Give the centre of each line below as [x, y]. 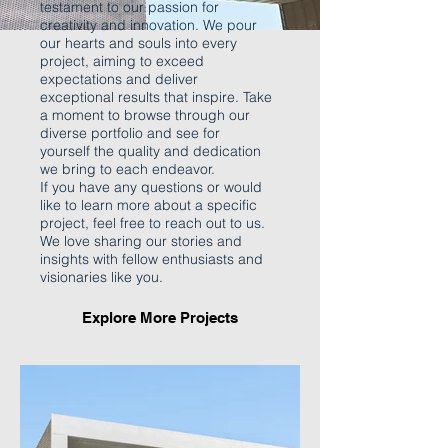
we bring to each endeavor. [127, 169]
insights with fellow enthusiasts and [151, 259]
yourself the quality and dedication [150, 151]
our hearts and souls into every [138, 43]
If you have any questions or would [151, 187]
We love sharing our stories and [141, 241]
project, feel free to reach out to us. [152, 223]
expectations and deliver [119, 79]
